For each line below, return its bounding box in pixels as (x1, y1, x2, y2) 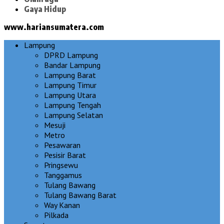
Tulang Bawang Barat (44, 189, 116, 200)
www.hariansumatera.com (4, 21, 104, 32)
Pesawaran (44, 139, 80, 150)
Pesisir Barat (44, 149, 86, 160)
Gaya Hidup (24, 3, 66, 14)
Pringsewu (44, 159, 78, 170)
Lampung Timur (44, 79, 96, 90)
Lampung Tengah (44, 99, 101, 110)
